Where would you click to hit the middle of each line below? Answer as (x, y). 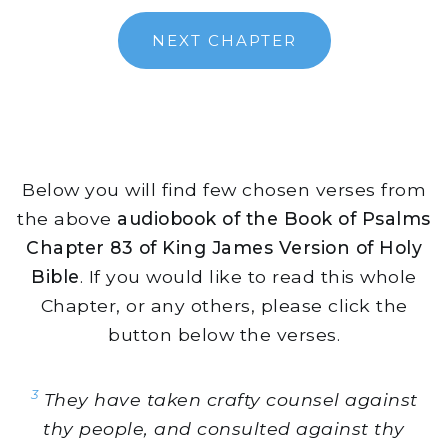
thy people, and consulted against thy (224, 429)
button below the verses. (224, 335)
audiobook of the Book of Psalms (274, 219)
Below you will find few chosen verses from (224, 190)
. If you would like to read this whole (248, 277)
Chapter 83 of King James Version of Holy (224, 248)
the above (67, 219)
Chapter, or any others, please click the (224, 306)
